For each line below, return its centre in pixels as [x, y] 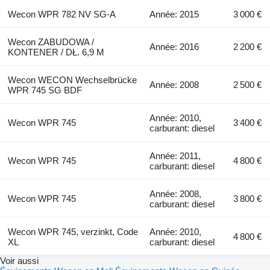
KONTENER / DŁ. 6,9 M [56, 52]
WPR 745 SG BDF [45, 90]
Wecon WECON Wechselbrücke [72, 80]
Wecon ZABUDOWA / [51, 42]
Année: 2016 [174, 46]
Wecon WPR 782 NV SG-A [61, 14]
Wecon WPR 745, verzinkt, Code [73, 231]
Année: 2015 [174, 14]
